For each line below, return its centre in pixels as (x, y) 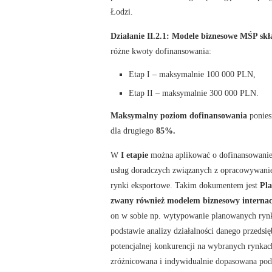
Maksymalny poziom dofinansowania (179, 115)
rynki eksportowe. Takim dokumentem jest (185, 185)
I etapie (134, 155)
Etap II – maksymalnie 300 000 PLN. (194, 93)
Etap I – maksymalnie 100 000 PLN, (192, 74)
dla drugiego (133, 130)
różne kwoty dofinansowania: (161, 51)
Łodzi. (122, 11)
